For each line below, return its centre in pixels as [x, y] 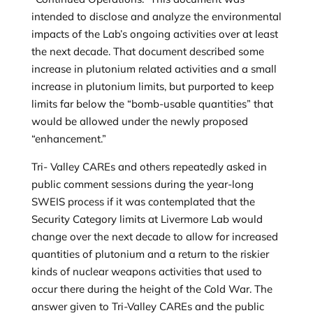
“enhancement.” [70, 139]
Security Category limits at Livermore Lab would [147, 219]
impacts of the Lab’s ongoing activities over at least [154, 34]
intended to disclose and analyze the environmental [156, 16]
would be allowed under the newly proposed [139, 121]
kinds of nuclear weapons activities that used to [146, 271]
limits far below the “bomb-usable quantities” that [152, 104]
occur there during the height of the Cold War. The [152, 289]
